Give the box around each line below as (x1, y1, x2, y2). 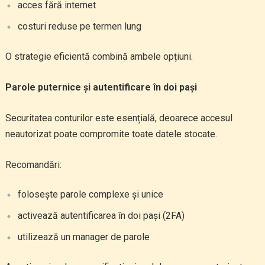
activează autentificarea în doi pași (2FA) (17, 210, 185, 221)
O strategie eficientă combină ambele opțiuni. (5, 51, 193, 62)
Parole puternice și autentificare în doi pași (5, 82, 197, 93)
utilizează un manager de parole (17, 231, 150, 243)
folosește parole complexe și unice (17, 189, 163, 200)
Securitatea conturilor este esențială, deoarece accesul (5, 112, 232, 124)
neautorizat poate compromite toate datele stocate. (5, 128, 217, 140)
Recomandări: (5, 159, 62, 170)
